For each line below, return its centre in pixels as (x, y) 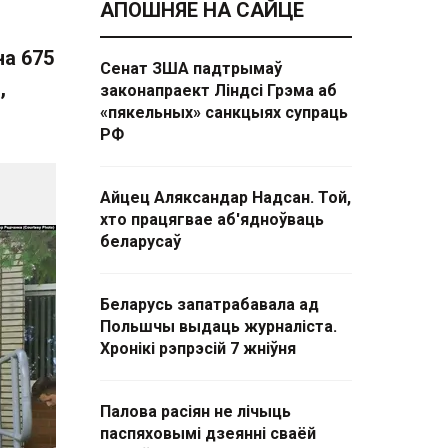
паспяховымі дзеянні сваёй (208, 433)
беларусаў (140, 241)
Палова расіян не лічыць (195, 411)
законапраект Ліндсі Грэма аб (218, 90)
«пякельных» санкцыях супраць (224, 112)
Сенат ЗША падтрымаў (191, 68)
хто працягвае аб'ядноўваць (212, 219)
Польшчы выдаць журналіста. (218, 326)
